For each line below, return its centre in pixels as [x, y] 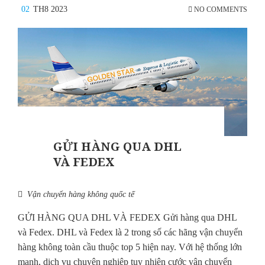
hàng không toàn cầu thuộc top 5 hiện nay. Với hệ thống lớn [130, 247]
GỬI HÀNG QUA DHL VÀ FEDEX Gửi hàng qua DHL [127, 218]
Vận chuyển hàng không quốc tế [81, 195]
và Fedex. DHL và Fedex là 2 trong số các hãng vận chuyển [130, 232]
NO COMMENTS [220, 9]
